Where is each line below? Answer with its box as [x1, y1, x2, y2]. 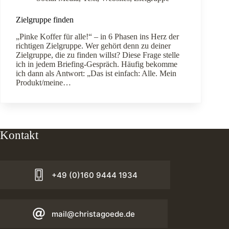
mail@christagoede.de [52, 209, 135, 219]
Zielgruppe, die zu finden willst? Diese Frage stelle [16, 50, 179, 59]
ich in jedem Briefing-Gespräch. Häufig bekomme [16, 59, 177, 68]
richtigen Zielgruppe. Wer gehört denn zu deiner [16, 41, 171, 50]
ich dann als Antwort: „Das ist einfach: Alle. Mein [16, 68, 176, 78]
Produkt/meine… [16, 78, 71, 87]
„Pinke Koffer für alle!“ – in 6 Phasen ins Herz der [16, 32, 179, 41]
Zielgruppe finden [16, 15, 74, 24]
